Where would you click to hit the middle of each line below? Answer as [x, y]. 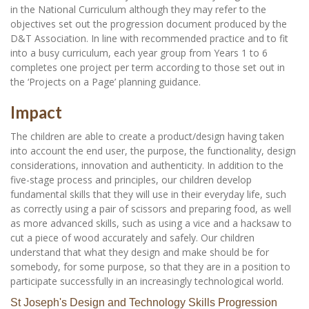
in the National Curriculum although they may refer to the [138, 9]
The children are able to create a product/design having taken [147, 136]
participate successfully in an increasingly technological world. [147, 281]
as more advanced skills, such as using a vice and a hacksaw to [151, 223]
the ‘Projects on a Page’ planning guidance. [106, 82]
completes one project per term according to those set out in [148, 67]
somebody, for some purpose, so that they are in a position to [150, 267]
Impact [36, 112]
